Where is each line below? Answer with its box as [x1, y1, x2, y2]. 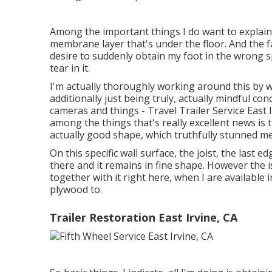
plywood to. [50, 182, 102, 196]
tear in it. [50, 61, 90, 75]
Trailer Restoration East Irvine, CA [50, 209, 237, 225]
